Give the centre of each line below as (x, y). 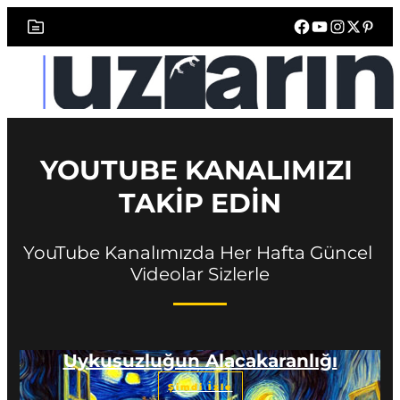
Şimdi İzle (200, 387)
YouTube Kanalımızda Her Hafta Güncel (198, 252)
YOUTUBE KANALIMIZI (196, 170)
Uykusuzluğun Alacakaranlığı (200, 360)
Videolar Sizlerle (200, 274)
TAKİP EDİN (200, 203)
